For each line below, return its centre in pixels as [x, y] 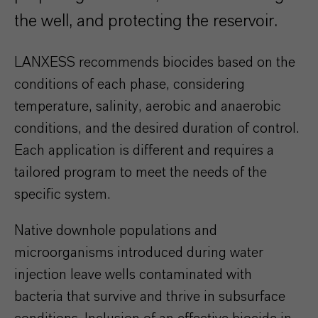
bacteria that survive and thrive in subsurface [150, 297]
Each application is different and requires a [144, 150]
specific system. [62, 194]
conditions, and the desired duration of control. [157, 128]
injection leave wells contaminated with [133, 275]
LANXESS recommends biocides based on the [155, 62]
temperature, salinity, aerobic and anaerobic [148, 106]
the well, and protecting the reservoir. [146, 21]
